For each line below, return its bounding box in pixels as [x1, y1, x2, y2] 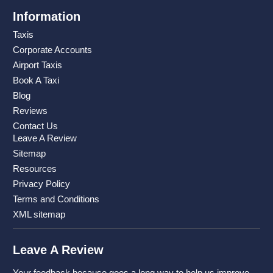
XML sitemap [13, 209, 65, 220]
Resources [13, 163, 57, 174]
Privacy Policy [13, 179, 70, 190]
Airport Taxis [13, 60, 62, 71]
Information [13, 10, 80, 24]
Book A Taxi [13, 75, 59, 86]
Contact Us [13, 121, 58, 132]
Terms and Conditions [13, 194, 99, 205]
